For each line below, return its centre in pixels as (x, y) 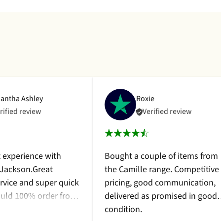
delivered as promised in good (161, 196)
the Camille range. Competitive (162, 169)
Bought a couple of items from (161, 156)
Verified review (167, 111)
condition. (123, 209)
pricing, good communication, (160, 183)
